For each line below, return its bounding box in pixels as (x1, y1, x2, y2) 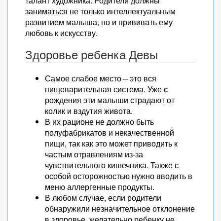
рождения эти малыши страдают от (45, 94, 175, 106)
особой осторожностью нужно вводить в (45, 170, 192, 182)
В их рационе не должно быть (45, 116, 154, 127)
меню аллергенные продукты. (45, 181, 154, 192)
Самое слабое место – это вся (45, 73, 156, 84)
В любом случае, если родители (45, 192, 161, 203)
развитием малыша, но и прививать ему (25, 16, 173, 28)
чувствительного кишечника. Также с (45, 159, 179, 171)
